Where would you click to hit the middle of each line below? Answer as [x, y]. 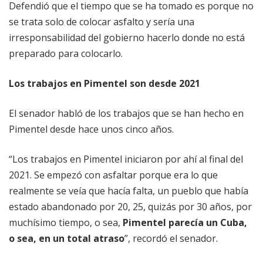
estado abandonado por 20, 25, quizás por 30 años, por [130, 206]
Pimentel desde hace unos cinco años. [91, 129]
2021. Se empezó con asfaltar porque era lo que [113, 175]
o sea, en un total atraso [67, 238]
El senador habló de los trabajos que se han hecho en [126, 113]
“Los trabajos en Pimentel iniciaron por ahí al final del [126, 159]
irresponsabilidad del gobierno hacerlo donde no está [127, 37]
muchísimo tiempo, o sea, [66, 222]
